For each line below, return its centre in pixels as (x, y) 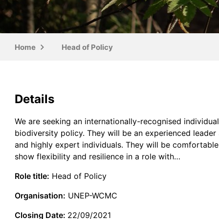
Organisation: (40, 195)
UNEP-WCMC (91, 195)
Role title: (32, 176)
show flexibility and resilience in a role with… (98, 156)
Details (34, 99)
